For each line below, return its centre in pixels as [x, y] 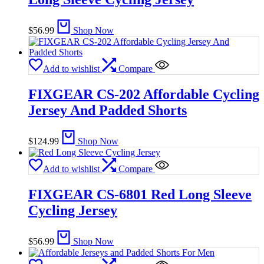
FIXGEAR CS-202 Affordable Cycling [144, 94]
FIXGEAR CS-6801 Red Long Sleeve [140, 194]
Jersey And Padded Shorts [108, 110]
